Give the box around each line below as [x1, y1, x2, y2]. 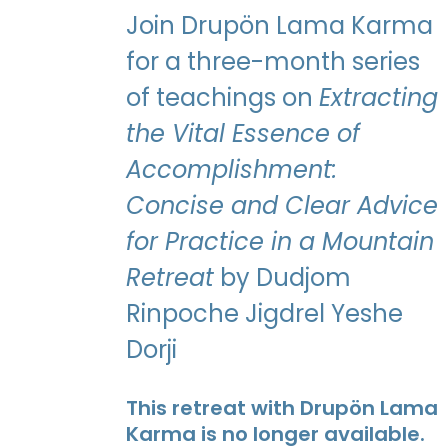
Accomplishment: [125, 153, 337, 187]
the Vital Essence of [125, 117, 360, 151]
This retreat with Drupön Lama [125, 393, 438, 422]
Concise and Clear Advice [125, 189, 438, 223]
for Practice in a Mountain [125, 225, 434, 259]
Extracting [318, 81, 438, 115]
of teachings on [125, 81, 319, 115]
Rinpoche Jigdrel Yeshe [125, 297, 403, 331]
